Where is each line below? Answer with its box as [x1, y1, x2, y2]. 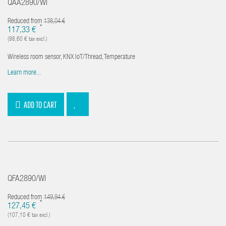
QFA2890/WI [8, 175, 46, 184]
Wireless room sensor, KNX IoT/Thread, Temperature [8, 54, 135, 61]
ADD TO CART [24, 99, 56, 110]
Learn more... [8, 70, 41, 77]
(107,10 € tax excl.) [8, 212, 50, 218]
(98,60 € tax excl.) [8, 36, 47, 42]
